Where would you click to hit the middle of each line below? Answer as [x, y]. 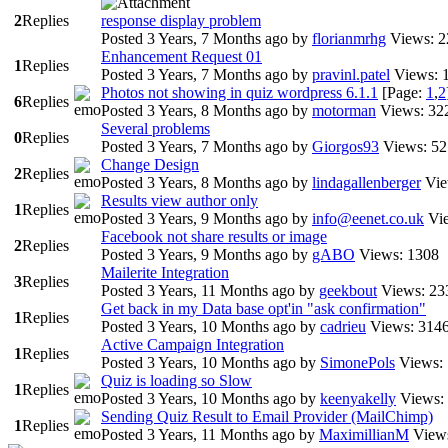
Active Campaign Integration [192, 344]
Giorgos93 [345, 146]
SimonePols [357, 362]
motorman [344, 110]
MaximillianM [364, 434]
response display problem [181, 20]
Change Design [150, 164]
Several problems [155, 128]
